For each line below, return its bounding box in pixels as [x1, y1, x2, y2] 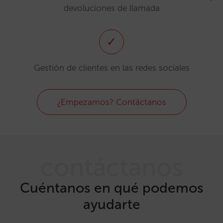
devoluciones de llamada [63, 3, 160, 13]
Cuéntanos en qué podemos [19, 180, 204, 196]
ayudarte [83, 196, 140, 213]
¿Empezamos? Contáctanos [57, 97, 166, 107]
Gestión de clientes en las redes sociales [33, 63, 190, 73]
